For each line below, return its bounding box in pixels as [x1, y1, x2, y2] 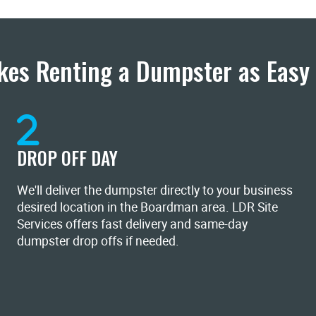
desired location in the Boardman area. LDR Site [17, 197, 278, 215]
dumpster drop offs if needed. [17, 231, 179, 249]
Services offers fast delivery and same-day [17, 214, 248, 232]
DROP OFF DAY [17, 144, 118, 171]
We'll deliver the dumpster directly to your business [17, 181, 293, 198]
